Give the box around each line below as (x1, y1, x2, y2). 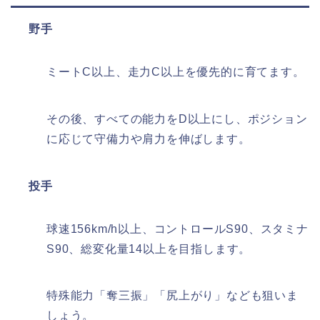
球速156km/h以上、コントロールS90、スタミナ (46, 222, 309, 235)
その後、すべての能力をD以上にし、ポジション (46, 113, 308, 125)
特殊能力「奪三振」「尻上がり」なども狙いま (46, 289, 299, 302)
